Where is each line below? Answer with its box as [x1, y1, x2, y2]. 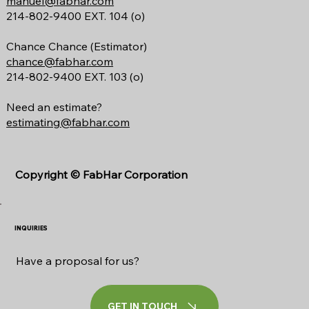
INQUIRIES [14, 223, 48, 232]
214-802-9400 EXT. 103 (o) [6, 70, 144, 84]
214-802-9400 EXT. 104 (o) [6, 9, 146, 23]
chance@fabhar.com [6, 54, 114, 69]
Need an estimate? [6, 100, 103, 114]
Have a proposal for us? [15, 253, 139, 268]
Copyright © [15, 168, 83, 182]
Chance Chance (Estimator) [6, 39, 148, 54]
